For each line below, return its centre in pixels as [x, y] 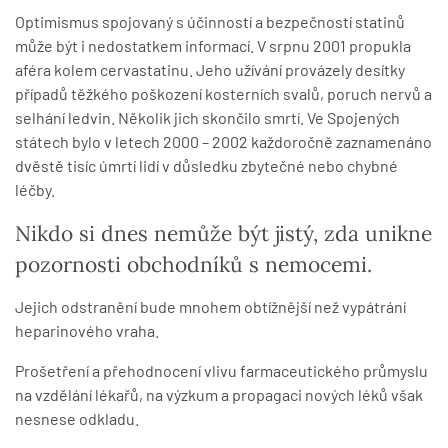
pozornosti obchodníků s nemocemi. [193, 264]
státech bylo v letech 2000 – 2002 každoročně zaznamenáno [223, 141]
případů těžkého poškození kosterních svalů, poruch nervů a [223, 93]
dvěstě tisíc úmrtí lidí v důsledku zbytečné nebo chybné [206, 165]
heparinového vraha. [87, 330]
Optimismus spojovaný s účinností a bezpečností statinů [210, 21]
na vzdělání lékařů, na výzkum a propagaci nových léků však [219, 394]
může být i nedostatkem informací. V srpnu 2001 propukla [213, 45]
